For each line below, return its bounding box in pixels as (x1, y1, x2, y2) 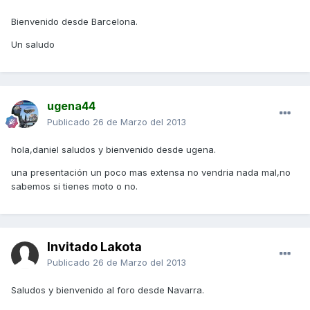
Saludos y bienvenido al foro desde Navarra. (11, 284, 204, 296)
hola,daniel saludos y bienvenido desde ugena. (11, 144, 216, 156)
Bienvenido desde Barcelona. (11, 16, 138, 28)
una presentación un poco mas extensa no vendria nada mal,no (11, 167, 291, 179)
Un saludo (11, 39, 55, 51)
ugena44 (47, 99, 95, 113)
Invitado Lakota (47, 239, 142, 255)
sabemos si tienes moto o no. (11, 181, 138, 192)
